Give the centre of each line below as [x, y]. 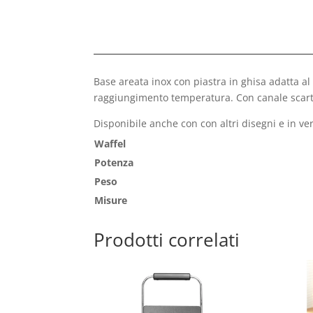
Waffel [110, 143]
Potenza [114, 162]
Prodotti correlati [167, 240]
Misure [111, 200]
